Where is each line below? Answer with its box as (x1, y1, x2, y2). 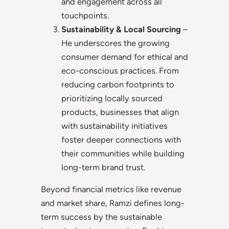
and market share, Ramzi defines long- (41, 198, 185, 209)
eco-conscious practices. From (61, 65, 179, 76)
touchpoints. (61, 10, 109, 20)
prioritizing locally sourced (61, 93, 163, 103)
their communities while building (61, 148, 185, 158)
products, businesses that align (61, 106, 179, 117)
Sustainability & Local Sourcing (61, 24, 181, 34)
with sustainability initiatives (61, 120, 168, 131)
